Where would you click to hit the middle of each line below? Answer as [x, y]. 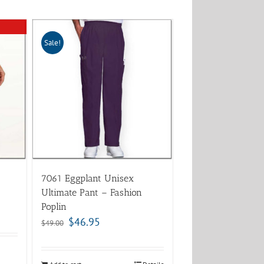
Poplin [54, 207]
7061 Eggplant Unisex [87, 179]
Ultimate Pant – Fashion [91, 193]
